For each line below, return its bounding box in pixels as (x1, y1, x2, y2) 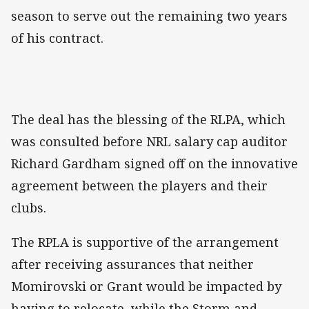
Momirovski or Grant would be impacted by (11, 278, 281, 295)
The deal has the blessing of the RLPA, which (11, 110, 286, 128)
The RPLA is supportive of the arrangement (11, 234, 279, 251)
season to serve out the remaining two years (11, 7, 288, 24)
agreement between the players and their (11, 177, 268, 194)
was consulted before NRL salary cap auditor (11, 132, 288, 150)
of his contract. (11, 29, 103, 46)
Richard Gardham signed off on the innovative (11, 154, 298, 172)
